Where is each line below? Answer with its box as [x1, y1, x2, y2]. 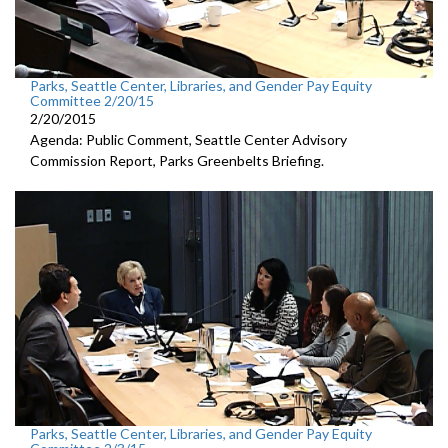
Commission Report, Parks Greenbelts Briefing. [30, 152, 324, 170]
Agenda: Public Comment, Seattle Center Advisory [30, 131, 347, 149]
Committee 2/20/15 [30, 92, 154, 110]
